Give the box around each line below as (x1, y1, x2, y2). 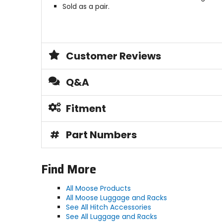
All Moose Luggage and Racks (65, 193, 167, 203)
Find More (41, 160, 96, 179)
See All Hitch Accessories (65, 202, 151, 213)
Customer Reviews (65, 49, 161, 63)
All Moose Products (65, 183, 131, 194)
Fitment (65, 102, 106, 116)
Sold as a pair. (62, 1, 110, 12)
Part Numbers (65, 128, 137, 142)
